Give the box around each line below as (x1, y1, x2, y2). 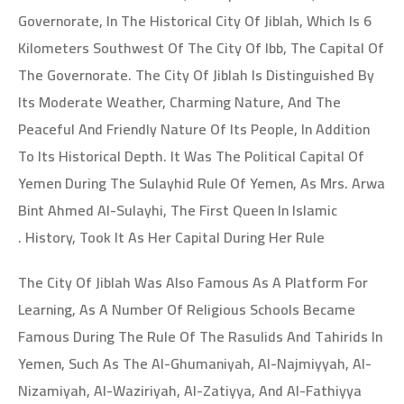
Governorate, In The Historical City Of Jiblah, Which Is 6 (18, 7, 372, 34)
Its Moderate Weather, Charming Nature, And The (18, 88, 341, 115)
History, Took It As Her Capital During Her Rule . (25, 224, 325, 251)
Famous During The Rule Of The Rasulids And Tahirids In (18, 323, 382, 350)
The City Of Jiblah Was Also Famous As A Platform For (18, 269, 368, 296)
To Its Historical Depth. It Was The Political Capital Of (18, 142, 364, 170)
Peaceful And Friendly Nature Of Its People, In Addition (18, 115, 370, 142)
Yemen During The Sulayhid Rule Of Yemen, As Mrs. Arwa (18, 170, 385, 197)
